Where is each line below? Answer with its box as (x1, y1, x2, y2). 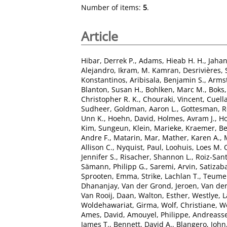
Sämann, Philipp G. (81, 161, 146, 171)
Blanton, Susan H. (81, 84, 141, 94)
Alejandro (81, 65, 114, 75)
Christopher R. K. (81, 94, 139, 104)
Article (81, 27, 118, 45)
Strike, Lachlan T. (141, 171, 199, 181)
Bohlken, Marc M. (145, 84, 205, 94)
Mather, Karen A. (162, 132, 220, 142)
